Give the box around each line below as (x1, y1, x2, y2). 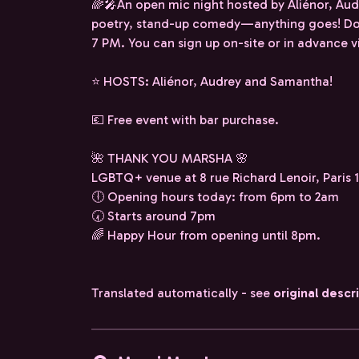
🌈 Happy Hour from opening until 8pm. (91, 228, 321, 243)
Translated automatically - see (91, 285, 273, 301)
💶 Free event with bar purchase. (91, 112, 279, 127)
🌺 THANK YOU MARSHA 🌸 (91, 151, 248, 166)
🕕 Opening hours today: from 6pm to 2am (91, 189, 339, 204)
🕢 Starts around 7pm (91, 208, 216, 224)
